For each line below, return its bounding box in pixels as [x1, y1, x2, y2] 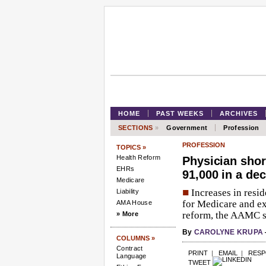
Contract [116, 245, 143, 252]
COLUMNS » [116, 235, 155, 242]
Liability [116, 188, 139, 195]
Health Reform [116, 154, 161, 161]
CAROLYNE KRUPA [194, 228, 264, 236]
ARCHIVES [220, 110, 258, 117]
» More [116, 210, 138, 217]
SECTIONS [118, 124, 155, 131]
